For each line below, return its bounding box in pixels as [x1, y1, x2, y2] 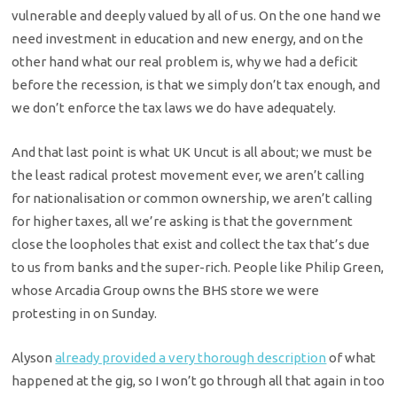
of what [326, 350, 377, 366]
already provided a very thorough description [55, 350, 327, 366]
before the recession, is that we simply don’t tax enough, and [12, 76, 381, 92]
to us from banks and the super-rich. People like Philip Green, [12, 260, 385, 276]
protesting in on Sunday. [12, 306, 158, 322]
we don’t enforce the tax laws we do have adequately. [12, 99, 337, 115]
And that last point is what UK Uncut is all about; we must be [12, 144, 373, 160]
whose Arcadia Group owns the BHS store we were [12, 283, 320, 299]
